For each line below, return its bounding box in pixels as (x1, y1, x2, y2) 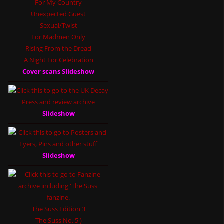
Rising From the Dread (25, 44, 92, 53)
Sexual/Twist (39, 21, 77, 30)
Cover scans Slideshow (22, 67, 95, 76)
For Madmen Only (31, 32, 86, 42)
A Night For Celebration (23, 55, 93, 65)
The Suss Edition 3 (31, 204, 85, 214)
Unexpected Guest (31, 9, 86, 19)
